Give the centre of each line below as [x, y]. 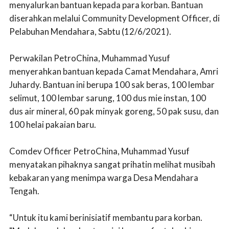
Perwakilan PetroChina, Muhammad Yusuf [90, 58]
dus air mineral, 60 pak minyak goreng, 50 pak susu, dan [114, 111]
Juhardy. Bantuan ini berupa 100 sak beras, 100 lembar [112, 84]
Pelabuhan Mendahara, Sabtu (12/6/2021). [90, 31]
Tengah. [24, 191]
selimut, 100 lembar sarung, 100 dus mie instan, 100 [108, 98]
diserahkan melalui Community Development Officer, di [114, 18]
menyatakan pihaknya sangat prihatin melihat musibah [112, 164]
